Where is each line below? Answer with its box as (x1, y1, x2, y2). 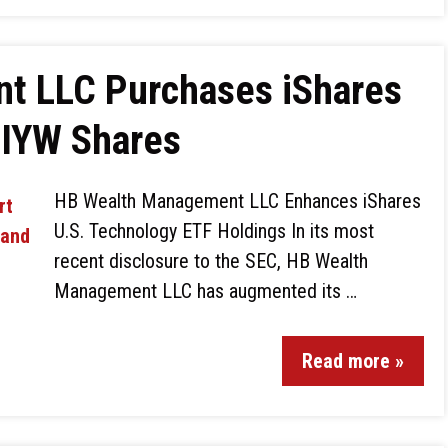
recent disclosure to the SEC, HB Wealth (54, 249, 368, 273)
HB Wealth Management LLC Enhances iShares (54, 189, 421, 213)
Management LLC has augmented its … (54, 279, 357, 303)
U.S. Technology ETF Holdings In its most (54, 219, 374, 243)
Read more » (302, 349, 404, 373)
